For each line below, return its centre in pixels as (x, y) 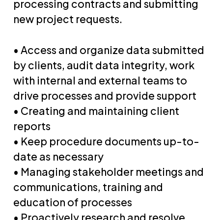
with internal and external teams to (100, 80)
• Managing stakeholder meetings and (108, 171)
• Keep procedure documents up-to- (106, 141)
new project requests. (68, 19)
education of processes (72, 202)
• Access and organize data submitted (109, 50)
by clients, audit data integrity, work (104, 65)
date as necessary (58, 156)
